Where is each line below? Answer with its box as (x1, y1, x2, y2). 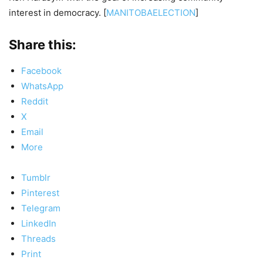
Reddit (21, 95, 48, 107)
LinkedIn (21, 217, 56, 229)
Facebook (21, 65, 62, 76)
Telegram (21, 202, 60, 214)
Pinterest (21, 187, 59, 198)
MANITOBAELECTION (106, 6, 195, 18)
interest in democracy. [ (9, 6, 106, 18)
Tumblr (21, 171, 50, 183)
